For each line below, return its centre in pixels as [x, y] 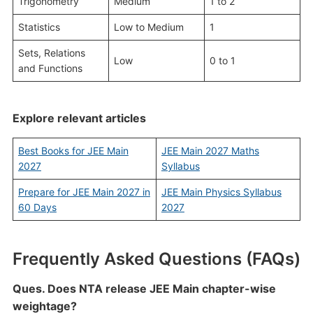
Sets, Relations [51, 53]
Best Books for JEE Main [73, 151]
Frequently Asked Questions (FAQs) [156, 259]
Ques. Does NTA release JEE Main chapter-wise [144, 289]
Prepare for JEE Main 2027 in [84, 192]
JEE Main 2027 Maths [210, 151]
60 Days [37, 207]
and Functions [50, 68]
